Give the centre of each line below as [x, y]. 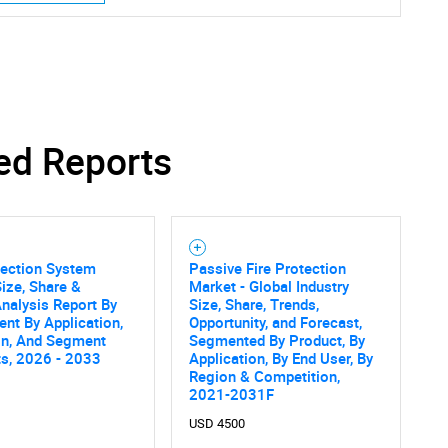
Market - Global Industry [268, 286]
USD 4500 [216, 424]
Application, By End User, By [280, 358]
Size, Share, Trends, [253, 304]
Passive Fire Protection [267, 268]
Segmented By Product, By [276, 340]
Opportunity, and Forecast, [275, 322]
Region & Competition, [264, 376]
